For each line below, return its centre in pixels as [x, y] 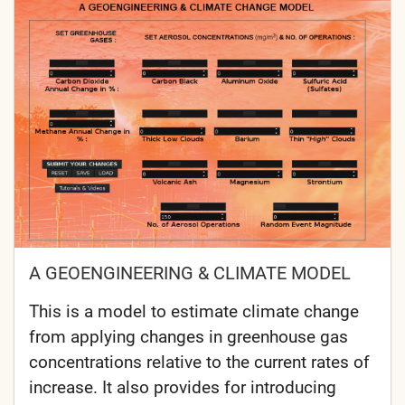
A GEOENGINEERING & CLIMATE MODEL [190, 273]
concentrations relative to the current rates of [199, 363]
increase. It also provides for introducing [183, 388]
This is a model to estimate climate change [194, 312]
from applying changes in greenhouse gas [188, 337]
